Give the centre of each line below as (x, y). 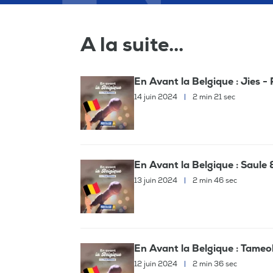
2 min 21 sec (213, 97)
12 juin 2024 (157, 264)
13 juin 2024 (157, 180)
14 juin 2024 (157, 97)
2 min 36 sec (214, 264)
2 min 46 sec (214, 180)
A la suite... (132, 45)
